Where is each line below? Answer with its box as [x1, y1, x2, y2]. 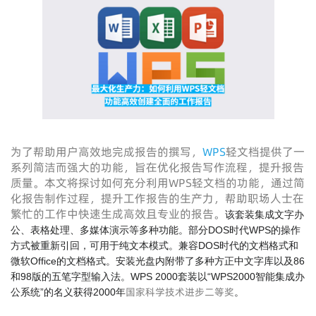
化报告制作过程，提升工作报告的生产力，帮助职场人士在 [11, 190, 304, 206]
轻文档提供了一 [226, 144, 305, 159]
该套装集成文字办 [225, 209, 304, 220]
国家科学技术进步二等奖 [126, 285, 234, 299]
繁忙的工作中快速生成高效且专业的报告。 [11, 206, 225, 221]
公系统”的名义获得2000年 [11, 286, 126, 298]
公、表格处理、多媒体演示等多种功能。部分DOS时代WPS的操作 [11, 224, 300, 236]
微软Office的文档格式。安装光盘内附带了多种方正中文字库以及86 [11, 255, 305, 267]
